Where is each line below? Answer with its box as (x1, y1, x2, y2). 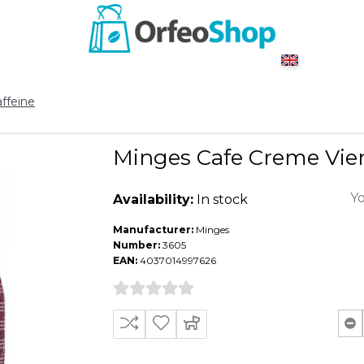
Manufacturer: (113, 223, 193, 236)
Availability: (113, 191, 193, 207)
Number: (113, 238, 160, 251)
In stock (197, 191, 248, 207)
